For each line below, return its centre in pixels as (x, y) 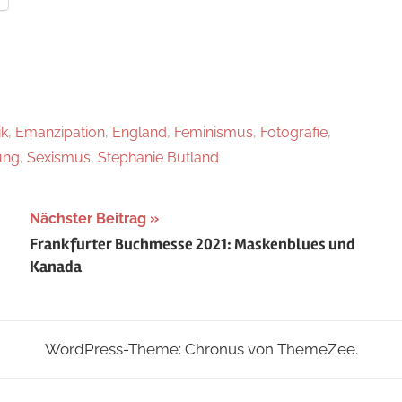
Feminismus (213, 132)
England (139, 132)
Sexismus (58, 157)
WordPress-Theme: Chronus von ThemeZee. (201, 349)
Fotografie (293, 132)
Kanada (55, 267)
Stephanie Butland (158, 157)
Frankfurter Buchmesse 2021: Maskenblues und (192, 245)
